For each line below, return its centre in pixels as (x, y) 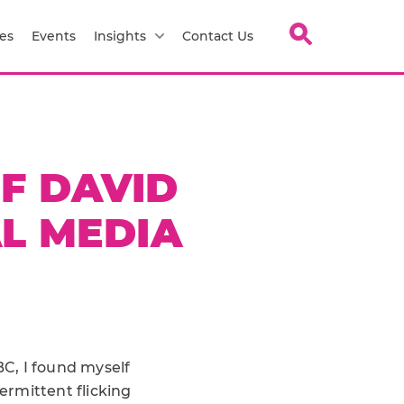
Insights (120, 36)
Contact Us (218, 36)
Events (54, 36)
